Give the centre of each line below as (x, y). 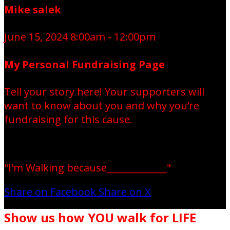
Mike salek (33, 9)
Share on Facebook (50, 192)
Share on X (125, 192)
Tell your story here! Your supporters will (104, 92)
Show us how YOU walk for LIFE (100, 218)
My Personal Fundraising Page (84, 64)
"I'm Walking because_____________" (88, 168)
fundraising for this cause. (68, 120)
